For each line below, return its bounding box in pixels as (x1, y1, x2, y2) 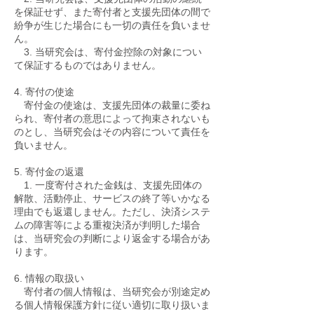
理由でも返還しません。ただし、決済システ (14, 206, 210, 217)
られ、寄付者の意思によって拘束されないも (14, 113, 210, 124)
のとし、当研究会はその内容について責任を (14, 126, 210, 137)
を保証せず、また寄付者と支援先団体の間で (14, 6, 210, 18)
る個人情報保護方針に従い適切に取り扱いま (14, 299, 210, 310)
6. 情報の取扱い (14, 273, 84, 284)
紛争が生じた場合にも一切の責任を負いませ (14, 20, 210, 31)
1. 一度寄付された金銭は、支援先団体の (14, 179, 202, 191)
